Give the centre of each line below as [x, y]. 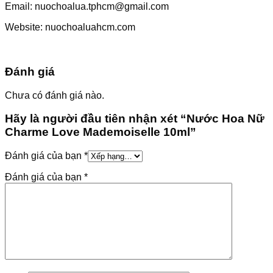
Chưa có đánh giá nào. [55, 95]
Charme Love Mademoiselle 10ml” [101, 132]
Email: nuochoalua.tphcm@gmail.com [87, 7]
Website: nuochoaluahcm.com [70, 27]
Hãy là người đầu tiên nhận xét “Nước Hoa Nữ [135, 119]
